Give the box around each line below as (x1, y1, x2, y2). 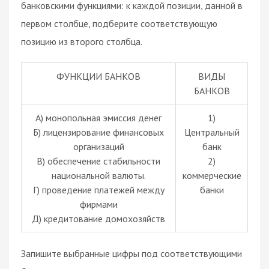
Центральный (184, 125, 240, 138)
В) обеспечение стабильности (37, 154, 160, 167)
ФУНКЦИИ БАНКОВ (56, 70, 141, 82)
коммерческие (182, 169, 241, 181)
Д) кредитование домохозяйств (32, 212, 165, 225)
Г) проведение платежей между (32, 183, 165, 196)
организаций (73, 140, 124, 153)
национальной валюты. (51, 169, 146, 181)
